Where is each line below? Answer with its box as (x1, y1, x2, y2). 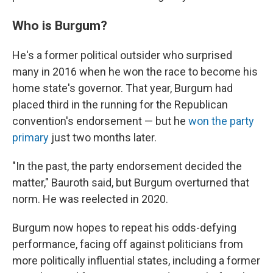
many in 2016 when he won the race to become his (12, 65, 258, 79)
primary (12, 131, 49, 144)
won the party (188, 115, 254, 128)
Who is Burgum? (12, 18, 107, 34)
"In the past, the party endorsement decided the (12, 160, 242, 173)
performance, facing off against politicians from (12, 238, 243, 251)
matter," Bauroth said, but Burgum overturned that (12, 176, 249, 190)
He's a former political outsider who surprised (12, 49, 232, 62)
